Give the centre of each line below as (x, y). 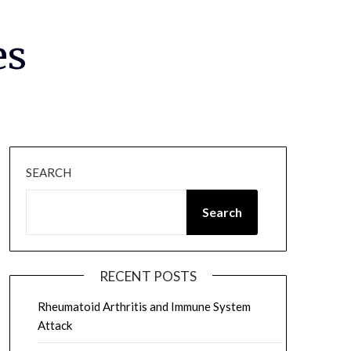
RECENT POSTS (148, 276)
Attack (54, 325)
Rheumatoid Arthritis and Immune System (144, 306)
